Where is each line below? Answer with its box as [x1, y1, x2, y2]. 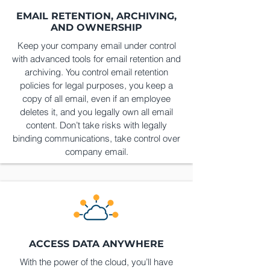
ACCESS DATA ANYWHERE [29, 238, 164, 250]
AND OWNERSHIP [51, 22, 142, 33]
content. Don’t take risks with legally [26, 119, 167, 131]
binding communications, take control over [13, 133, 180, 144]
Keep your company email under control [17, 40, 176, 51]
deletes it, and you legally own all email [20, 106, 173, 118]
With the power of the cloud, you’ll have [20, 256, 173, 268]
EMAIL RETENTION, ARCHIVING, [16, 10, 177, 22]
